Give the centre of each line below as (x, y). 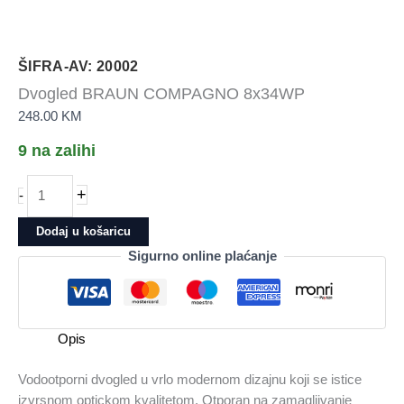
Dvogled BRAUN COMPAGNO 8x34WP (161, 94)
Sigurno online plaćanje (202, 257)
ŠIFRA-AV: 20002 (78, 67)
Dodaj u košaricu (83, 232)
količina (48, 267)
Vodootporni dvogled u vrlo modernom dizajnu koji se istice (190, 380)
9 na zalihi (57, 150)
